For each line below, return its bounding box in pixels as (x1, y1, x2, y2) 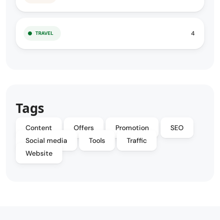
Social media (26, 136, 67, 145)
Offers (74, 123, 94, 133)
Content (26, 123, 52, 133)
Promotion (115, 123, 149, 133)
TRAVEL (35, 30, 54, 37)
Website (26, 149, 53, 158)
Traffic (127, 136, 147, 145)
